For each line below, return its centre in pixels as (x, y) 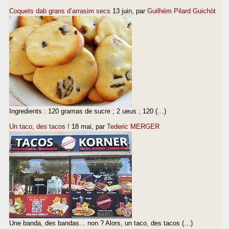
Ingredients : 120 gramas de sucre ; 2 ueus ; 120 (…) (88, 111)
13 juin (122, 11)
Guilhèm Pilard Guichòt (181, 11)
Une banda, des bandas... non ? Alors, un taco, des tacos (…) (101, 223)
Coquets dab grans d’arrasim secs (60, 11)
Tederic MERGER (133, 126)
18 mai (82, 126)
